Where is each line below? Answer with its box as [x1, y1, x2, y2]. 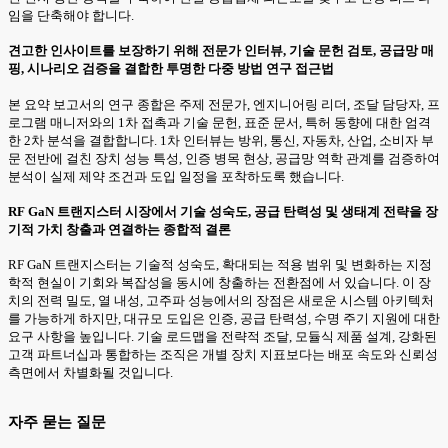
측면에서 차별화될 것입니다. [8, 365, 173, 381]
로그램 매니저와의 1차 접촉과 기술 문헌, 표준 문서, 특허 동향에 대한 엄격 [8, 114, 431, 130]
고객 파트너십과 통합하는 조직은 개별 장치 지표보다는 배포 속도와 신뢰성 [8, 347, 438, 363]
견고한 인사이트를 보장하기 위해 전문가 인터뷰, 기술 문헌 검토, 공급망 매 [8, 43, 434, 59]
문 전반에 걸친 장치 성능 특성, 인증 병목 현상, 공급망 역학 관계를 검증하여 [8, 150, 440, 166]
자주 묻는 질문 [8, 413, 106, 431]
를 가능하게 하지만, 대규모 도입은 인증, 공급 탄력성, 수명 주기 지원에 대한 [8, 311, 440, 327]
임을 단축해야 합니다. [8, 7, 134, 23]
